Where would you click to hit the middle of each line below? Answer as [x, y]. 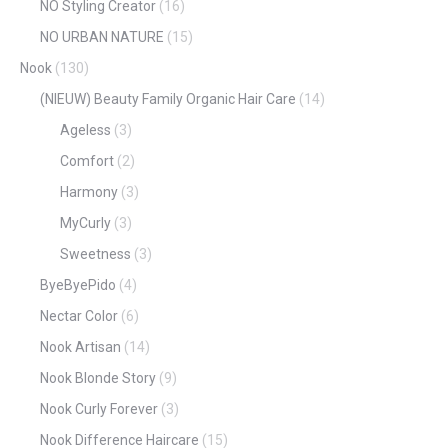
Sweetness [95, 254]
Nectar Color [79, 316]
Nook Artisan [80, 347]
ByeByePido [78, 285]
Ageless [85, 130]
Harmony [89, 192]
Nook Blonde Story [98, 378]
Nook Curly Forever [99, 409]
